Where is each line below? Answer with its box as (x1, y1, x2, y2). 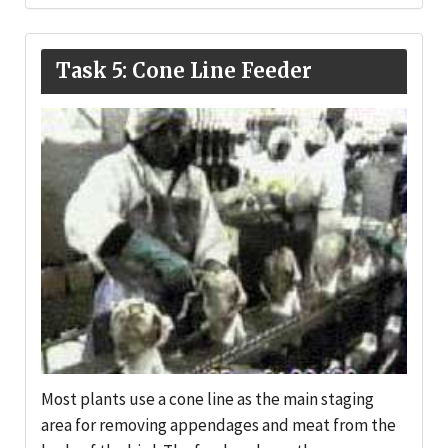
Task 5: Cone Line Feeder (56, 57, 312, 83)
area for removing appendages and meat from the (41, 414, 396, 437)
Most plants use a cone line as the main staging (41, 388, 374, 411)
